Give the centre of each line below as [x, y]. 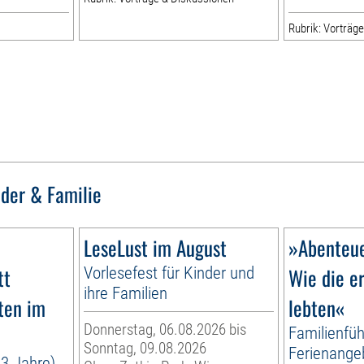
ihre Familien [126, 293]
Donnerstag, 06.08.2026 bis [165, 330]
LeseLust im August [156, 248]
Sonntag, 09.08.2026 [145, 349]
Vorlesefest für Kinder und [169, 273]
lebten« [316, 308]
